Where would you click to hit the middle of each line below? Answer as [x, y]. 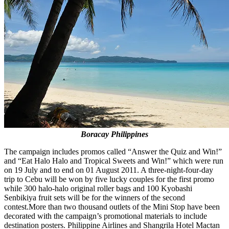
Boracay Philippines [114, 134]
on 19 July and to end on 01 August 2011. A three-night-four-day [109, 170]
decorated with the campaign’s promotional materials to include [106, 216]
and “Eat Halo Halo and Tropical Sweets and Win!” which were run [114, 161]
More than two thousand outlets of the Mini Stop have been [124, 207]
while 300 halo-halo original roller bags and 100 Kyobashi [98, 188]
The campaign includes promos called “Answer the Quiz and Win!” [113, 151]
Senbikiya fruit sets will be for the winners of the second [95, 197]
